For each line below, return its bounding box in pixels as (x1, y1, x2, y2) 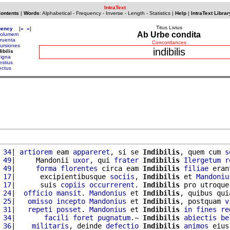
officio (24, 188, 52, 197)
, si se (110, 147, 143, 156)
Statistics (149, 10, 170, 16)
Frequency (75, 10, 101, 16)
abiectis (184, 213, 217, 222)
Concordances (151, 40, 186, 45)
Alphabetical (42, 10, 71, 16)
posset (56, 205, 81, 214)
